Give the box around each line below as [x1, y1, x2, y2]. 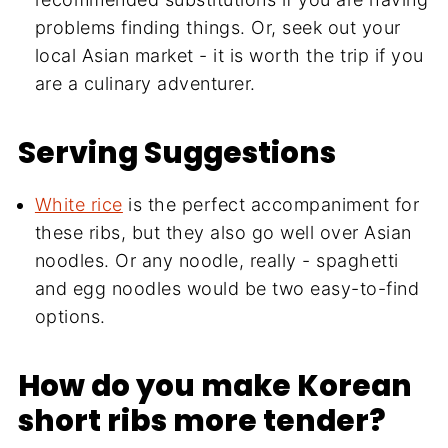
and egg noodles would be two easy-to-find [34, 278, 420, 300]
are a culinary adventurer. [34, 73, 256, 95]
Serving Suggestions [17, 132, 336, 174]
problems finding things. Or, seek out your [34, 17, 401, 39]
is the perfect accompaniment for [122, 194, 420, 216]
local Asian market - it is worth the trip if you [34, 45, 424, 67]
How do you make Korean [17, 365, 412, 407]
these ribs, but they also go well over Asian [34, 222, 412, 244]
